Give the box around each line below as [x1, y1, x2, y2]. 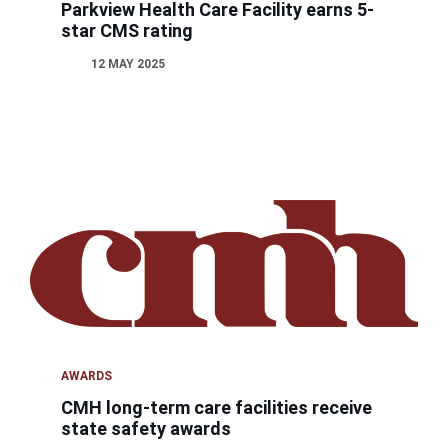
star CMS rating [61, 19, 194, 41]
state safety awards [61, 418, 232, 440]
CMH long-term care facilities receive [61, 397, 373, 419]
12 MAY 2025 [91, 56, 166, 71]
